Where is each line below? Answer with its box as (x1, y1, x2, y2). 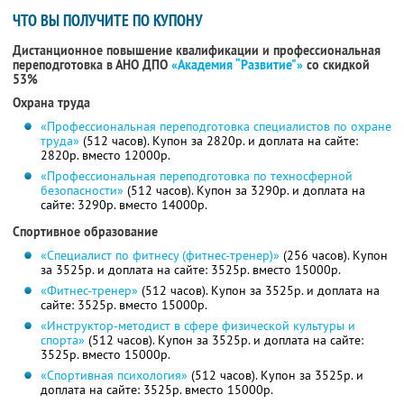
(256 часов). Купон (279, 247, 388, 264)
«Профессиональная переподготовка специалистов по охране (40, 118, 391, 135)
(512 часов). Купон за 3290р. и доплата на (123, 182, 365, 199)
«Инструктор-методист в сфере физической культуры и (40, 317, 355, 335)
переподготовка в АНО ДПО (13, 57, 171, 74)
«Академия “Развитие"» (171, 57, 303, 74)
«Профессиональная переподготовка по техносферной (40, 168, 353, 185)
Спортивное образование (13, 224, 158, 241)
